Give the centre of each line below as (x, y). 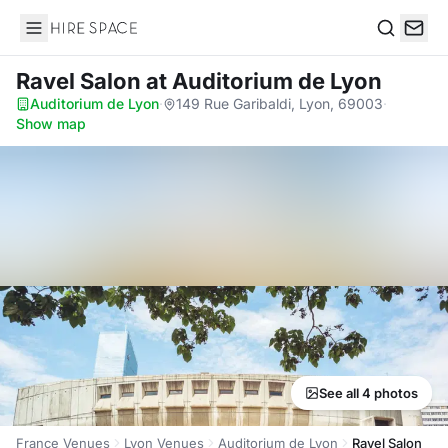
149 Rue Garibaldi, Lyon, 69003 (279, 103)
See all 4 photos (368, 393)
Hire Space (60, 38)
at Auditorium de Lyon (264, 81)
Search (401, 48)
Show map (51, 123)
